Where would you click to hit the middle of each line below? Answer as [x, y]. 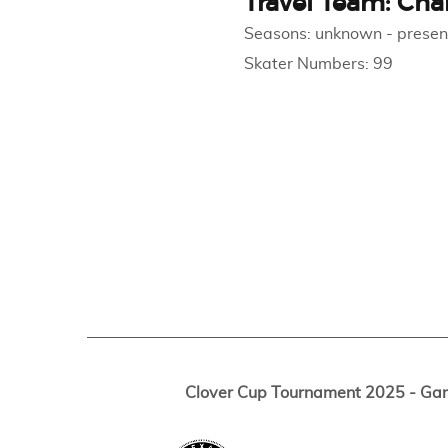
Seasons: [279, 34]
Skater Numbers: [308, 64]
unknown [348, 34]
